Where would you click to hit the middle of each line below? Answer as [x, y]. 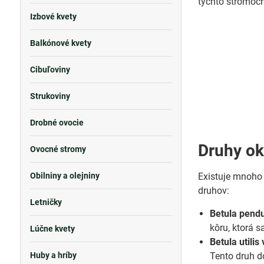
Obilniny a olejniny [65, 176]
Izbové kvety [53, 16]
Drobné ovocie [57, 123]
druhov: [214, 191]
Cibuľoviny [50, 70]
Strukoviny [50, 96]
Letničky [46, 202]
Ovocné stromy [58, 149]
